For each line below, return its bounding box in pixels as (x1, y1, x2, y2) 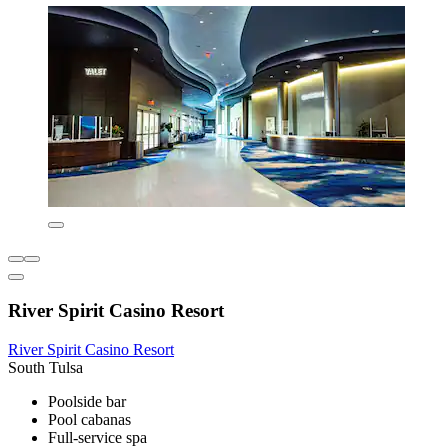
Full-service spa (48, 428, 147, 446)
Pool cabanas (48, 410, 131, 428)
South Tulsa (8, 358, 83, 376)
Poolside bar (48, 392, 126, 410)
